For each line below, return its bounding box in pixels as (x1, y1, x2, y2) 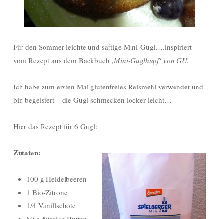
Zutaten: (13, 147, 41, 158)
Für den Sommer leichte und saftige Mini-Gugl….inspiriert (13, 42, 192, 52)
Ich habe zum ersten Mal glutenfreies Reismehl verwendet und (13, 81, 203, 91)
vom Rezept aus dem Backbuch (13, 55, 111, 65)
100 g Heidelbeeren (26, 174, 87, 184)
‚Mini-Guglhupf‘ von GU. (111, 55, 189, 65)
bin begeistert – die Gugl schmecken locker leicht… (13, 94, 172, 105)
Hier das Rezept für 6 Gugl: (13, 121, 97, 131)
